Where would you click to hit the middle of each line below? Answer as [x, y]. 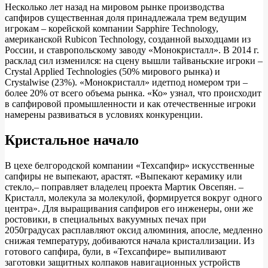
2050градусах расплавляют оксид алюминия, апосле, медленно [134, 230]
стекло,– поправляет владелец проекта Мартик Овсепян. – [124, 187]
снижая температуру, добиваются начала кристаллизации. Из [130, 240]
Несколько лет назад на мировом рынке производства [115, 7]
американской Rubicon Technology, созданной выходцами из [128, 39]
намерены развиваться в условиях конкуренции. [104, 115]
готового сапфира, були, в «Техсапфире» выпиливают [115, 251]
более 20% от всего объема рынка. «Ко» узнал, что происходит [133, 93]
